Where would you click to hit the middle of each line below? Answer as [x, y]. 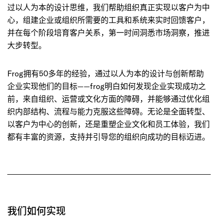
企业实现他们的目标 [42, 86]
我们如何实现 [36, 211]
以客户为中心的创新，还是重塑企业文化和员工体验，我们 [109, 124]
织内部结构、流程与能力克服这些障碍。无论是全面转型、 [109, 111]
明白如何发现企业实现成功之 [155, 86]
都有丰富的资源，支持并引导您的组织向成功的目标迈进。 [109, 136]
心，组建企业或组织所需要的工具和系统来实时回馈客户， [109, 20]
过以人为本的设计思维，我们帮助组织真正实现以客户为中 [109, 7]
